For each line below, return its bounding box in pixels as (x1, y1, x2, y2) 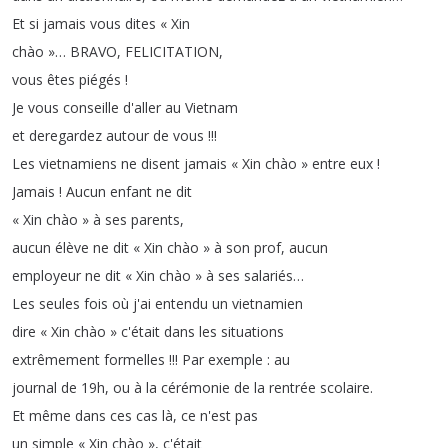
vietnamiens (39, 154, 117, 173)
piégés (79, 70, 121, 89)
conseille (63, 98, 119, 117)
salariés (244, 266, 293, 285)
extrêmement (12, 350, 100, 369)
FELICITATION (125, 42, 219, 61)
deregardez (29, 126, 102, 145)
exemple (208, 350, 263, 369)
